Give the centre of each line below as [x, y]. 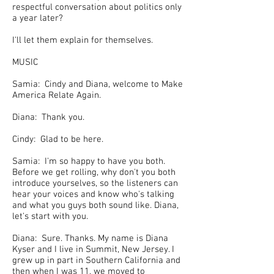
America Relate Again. [58, 95]
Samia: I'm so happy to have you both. [89, 161]
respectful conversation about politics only [97, 7]
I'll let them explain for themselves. [84, 40]
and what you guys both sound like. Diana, [95, 206]
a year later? [38, 18]
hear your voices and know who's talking [93, 194]
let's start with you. [50, 217]
